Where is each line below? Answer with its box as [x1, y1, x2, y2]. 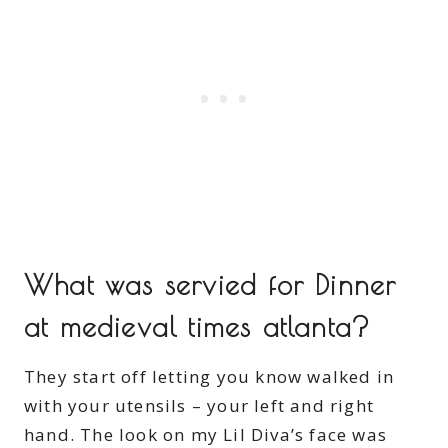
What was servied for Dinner [24, 267, 397, 301]
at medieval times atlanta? [24, 309, 371, 343]
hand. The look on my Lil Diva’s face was [24, 422, 388, 446]
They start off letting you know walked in [24, 364, 395, 388]
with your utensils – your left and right [24, 393, 375, 417]
